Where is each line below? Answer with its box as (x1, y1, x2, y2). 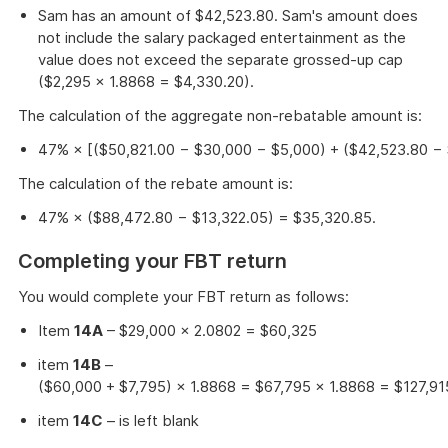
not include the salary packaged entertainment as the (38, 28, 406, 47)
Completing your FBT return (18, 249, 287, 273)
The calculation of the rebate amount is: (18, 174, 293, 193)
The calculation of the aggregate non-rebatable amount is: (18, 106, 422, 125)
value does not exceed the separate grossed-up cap (38, 50, 403, 69)
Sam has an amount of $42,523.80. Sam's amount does (38, 6, 418, 25)
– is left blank (103, 411, 199, 430)
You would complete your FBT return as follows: (18, 287, 349, 306)
